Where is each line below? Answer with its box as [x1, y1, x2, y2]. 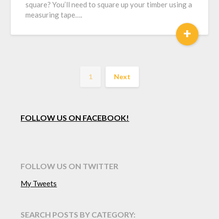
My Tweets [21, 179, 57, 188]
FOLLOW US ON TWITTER [21, 161, 119, 171]
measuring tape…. [25, 10, 83, 19]
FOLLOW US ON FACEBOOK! [21, 113, 130, 122]
